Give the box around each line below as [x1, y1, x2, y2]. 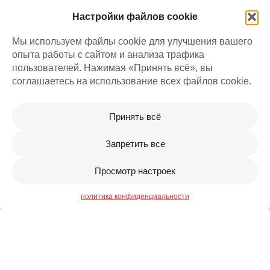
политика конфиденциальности [81, 192, 189, 201]
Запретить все [105, 138, 165, 149]
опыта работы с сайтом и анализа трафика [12, 49, 204, 60]
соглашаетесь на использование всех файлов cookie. [12, 76, 251, 86]
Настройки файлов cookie [72, 11, 198, 22]
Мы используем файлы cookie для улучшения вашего [12, 36, 253, 46]
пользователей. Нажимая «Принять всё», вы [12, 63, 213, 73]
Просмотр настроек [95, 165, 175, 176]
